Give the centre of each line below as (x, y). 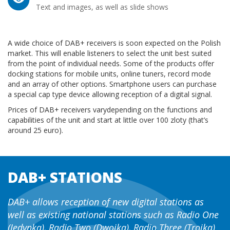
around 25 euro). (35, 130)
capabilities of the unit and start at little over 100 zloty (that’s (108, 120)
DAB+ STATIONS (65, 177)
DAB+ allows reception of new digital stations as (106, 202)
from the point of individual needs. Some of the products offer (111, 63)
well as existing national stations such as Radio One (113, 215)
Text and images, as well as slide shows (102, 7)
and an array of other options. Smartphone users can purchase (112, 84)
